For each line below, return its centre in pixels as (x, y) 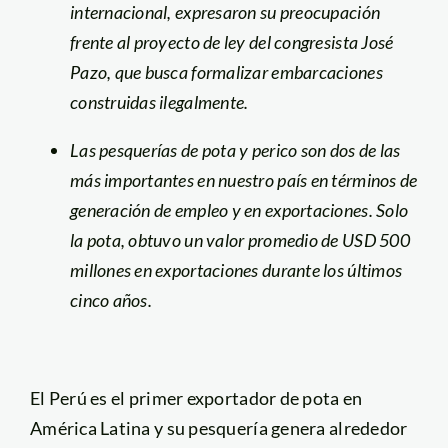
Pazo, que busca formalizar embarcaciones (226, 71)
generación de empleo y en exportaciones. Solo (239, 209)
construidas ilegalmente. (160, 101)
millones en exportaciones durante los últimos (236, 269)
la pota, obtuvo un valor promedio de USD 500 (239, 239)
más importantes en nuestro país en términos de (243, 179)
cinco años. (112, 299)
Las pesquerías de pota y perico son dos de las (235, 149)
